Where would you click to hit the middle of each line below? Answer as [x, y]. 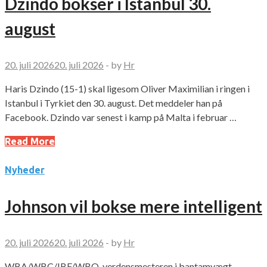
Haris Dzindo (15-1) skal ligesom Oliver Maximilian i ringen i [127, 89]
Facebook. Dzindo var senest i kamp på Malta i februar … [121, 117]
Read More [30, 142]
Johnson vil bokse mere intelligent [133, 207]
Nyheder [25, 170]
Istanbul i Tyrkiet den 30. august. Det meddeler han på [114, 103]
